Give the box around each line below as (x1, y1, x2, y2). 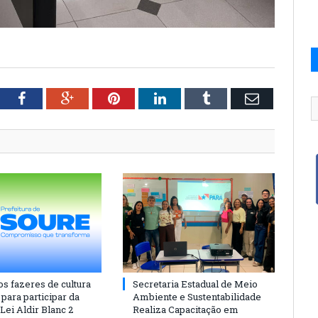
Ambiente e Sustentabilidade (133, 290, 261, 304)
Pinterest (119, 91, 170, 106)
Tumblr (209, 91, 252, 106)
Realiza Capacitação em (133, 303, 238, 317)
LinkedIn (165, 91, 218, 106)
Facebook (24, 91, 80, 106)
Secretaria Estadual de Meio (133, 278, 258, 291)
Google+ (73, 91, 124, 106)
